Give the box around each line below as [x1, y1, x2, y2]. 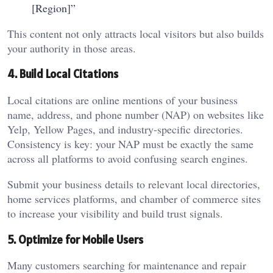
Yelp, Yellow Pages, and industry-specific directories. [7, 121, 243, 136]
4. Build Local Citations [7, 66, 118, 82]
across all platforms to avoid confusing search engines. [7, 151, 248, 166]
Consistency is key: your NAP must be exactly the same [7, 136, 253, 151]
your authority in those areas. [7, 40, 136, 55]
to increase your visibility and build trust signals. [7, 205, 223, 221]
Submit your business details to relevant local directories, [7, 176, 260, 191]
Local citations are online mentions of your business [7, 92, 238, 107]
